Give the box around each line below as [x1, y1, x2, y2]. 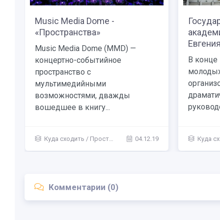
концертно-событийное [35, 55, 121, 65]
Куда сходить [44, 135, 84, 143]
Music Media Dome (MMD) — [35, 44, 136, 54]
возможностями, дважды [35, 91, 130, 101]
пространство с [35, 67, 91, 77]
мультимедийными [35, 79, 106, 89]
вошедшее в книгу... [35, 103, 110, 112]
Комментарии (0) [49, 182, 118, 192]
